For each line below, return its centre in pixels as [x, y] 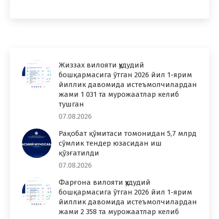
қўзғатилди [79, 153]
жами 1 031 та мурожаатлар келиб [119, 94]
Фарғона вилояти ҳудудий [105, 182]
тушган [71, 104]
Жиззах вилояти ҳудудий [101, 65]
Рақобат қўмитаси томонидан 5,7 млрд [128, 133]
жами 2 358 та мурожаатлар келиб [119, 211]
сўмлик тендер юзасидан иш [110, 143]
